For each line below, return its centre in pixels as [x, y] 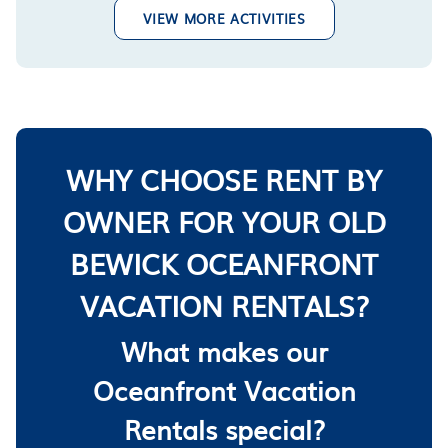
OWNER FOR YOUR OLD [224, 220]
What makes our [224, 350]
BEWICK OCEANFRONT [224, 262]
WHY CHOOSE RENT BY [224, 178]
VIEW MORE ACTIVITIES [224, 18]
